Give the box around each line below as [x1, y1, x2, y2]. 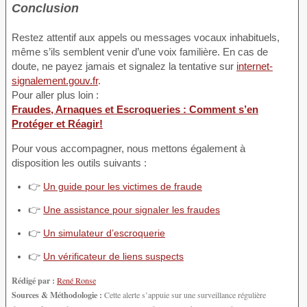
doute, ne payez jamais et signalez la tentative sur [12, 60, 236, 72]
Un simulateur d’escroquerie [43, 228, 165, 239]
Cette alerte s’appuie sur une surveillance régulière [102, 289, 266, 301]
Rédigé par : [12, 274, 55, 287]
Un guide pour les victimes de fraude [43, 181, 202, 193]
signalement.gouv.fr [12, 74, 98, 86]
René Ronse [57, 275, 96, 286]
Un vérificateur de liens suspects [43, 251, 184, 262]
